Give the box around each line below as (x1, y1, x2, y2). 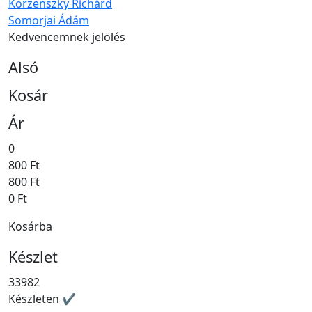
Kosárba (8, 219, 52, 235)
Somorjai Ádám (8, 13, 89, 29)
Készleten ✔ (8, 291, 76, 307)
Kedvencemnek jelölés (8, 29, 125, 45)
